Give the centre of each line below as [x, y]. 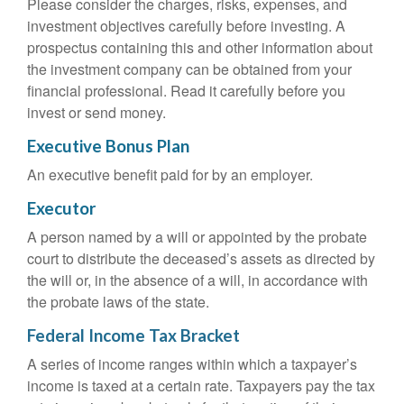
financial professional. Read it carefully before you [186, 91]
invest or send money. [96, 112]
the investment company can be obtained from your [189, 69]
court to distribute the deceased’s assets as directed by [201, 258]
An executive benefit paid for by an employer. [170, 174]
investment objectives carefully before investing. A [186, 26]
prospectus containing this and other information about [200, 47]
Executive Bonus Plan [108, 146]
